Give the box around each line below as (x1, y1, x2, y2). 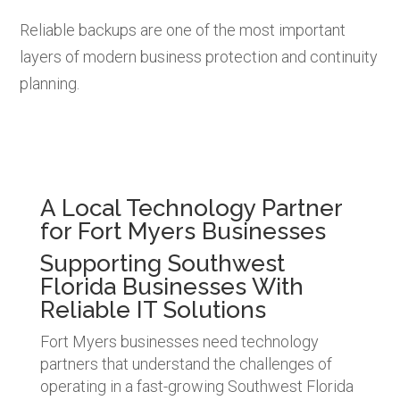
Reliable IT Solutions (39, 296, 266, 323)
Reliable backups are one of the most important (20, 20, 346, 39)
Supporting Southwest (39, 249, 285, 277)
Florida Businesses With (39, 272, 304, 300)
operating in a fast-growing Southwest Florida (39, 376, 354, 396)
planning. (20, 73, 80, 93)
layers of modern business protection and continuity (20, 46, 379, 66)
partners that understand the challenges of (39, 354, 332, 373)
